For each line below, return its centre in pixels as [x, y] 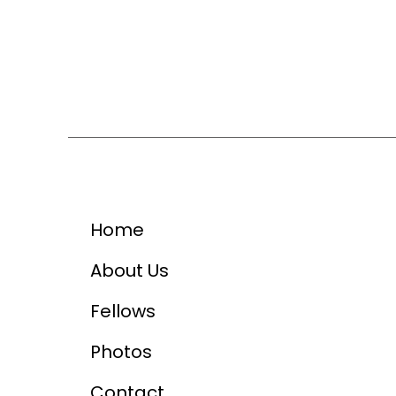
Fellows [123, 311]
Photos [122, 351]
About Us [130, 270]
